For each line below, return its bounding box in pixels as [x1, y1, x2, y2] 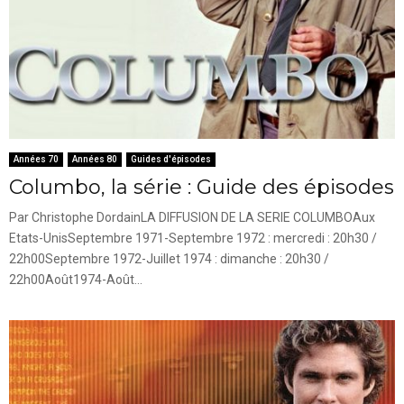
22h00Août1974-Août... [9, 272, 142, 288]
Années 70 [14, 154, 59, 165]
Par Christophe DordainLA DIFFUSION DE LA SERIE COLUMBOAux [9, 210, 375, 225]
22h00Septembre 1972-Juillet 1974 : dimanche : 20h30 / [9, 252, 329, 267]
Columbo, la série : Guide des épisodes [9, 175, 394, 200]
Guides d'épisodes [131, 154, 211, 165]
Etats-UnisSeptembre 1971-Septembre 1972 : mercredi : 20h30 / [9, 231, 377, 246]
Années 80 [72, 154, 117, 165]
